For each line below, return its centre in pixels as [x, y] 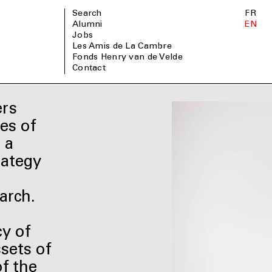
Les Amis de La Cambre [125, 47]
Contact [92, 69]
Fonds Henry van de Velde [130, 58]
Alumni [90, 25]
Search [90, 14]
